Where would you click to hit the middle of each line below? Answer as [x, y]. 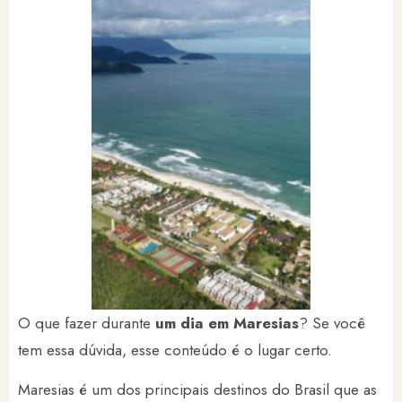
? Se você [332, 323]
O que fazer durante [84, 323]
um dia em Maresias [225, 323]
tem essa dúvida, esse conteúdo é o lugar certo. [177, 350]
